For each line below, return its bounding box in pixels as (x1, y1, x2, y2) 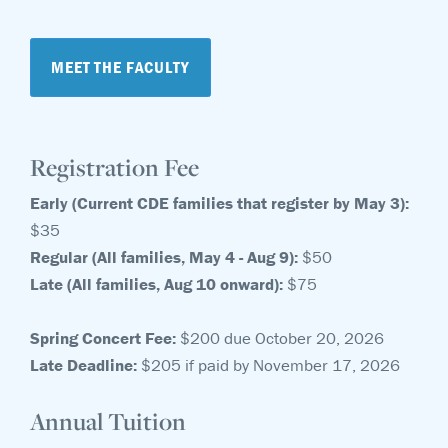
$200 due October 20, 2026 (180, 327, 384, 349)
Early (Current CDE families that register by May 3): (30, 192, 409, 214)
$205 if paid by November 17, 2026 (137, 354, 400, 376)
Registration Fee (30, 151, 199, 183)
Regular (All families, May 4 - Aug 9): (30, 246, 302, 268)
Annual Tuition (30, 405, 186, 437)
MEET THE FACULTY (51, 56, 190, 78)
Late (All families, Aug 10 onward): (30, 273, 287, 295)
